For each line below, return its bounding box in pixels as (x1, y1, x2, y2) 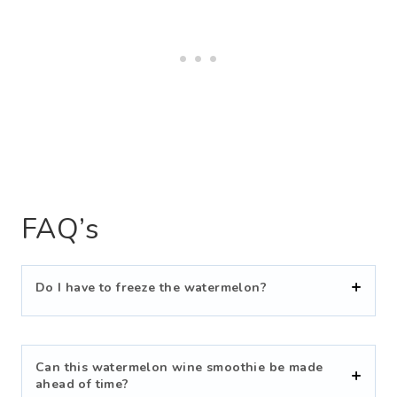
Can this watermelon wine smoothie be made (35, 358, 323, 376)
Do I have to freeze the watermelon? (35, 278, 267, 296)
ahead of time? (35, 375, 129, 393)
